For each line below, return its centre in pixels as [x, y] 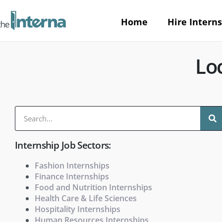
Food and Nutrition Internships [93, 187]
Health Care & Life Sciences [86, 198]
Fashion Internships [72, 165]
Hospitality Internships [78, 209]
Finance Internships [72, 176]
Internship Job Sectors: [63, 145]
